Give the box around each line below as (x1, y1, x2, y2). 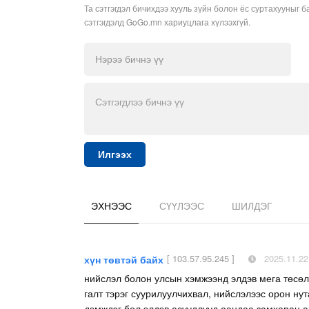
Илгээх (98, 148, 132, 160)
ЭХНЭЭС (91, 198, 132, 212)
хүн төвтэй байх (84, 252, 163, 266)
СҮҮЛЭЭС (159, 198, 204, 212)
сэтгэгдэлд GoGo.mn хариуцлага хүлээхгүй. (84, 15, 250, 28)
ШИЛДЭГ (232, 198, 272, 212)
